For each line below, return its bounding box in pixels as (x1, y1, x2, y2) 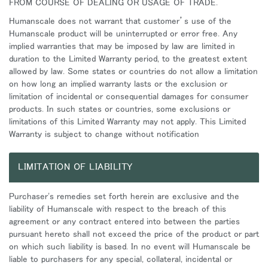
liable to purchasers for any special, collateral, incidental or (9, 254, 232, 263)
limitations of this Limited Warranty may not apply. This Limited (9, 117, 246, 126)
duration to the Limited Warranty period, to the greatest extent (9, 54, 247, 63)
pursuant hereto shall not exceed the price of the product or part (9, 229, 259, 238)
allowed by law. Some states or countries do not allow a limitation (9, 66, 258, 75)
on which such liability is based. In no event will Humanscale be (9, 242, 251, 251)
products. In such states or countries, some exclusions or (9, 104, 230, 113)
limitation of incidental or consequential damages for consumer (9, 92, 248, 100)
